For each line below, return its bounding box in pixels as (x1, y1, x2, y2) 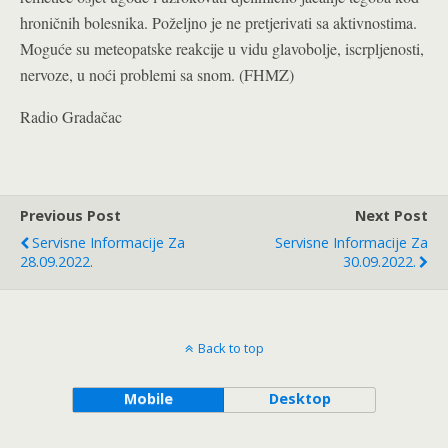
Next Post (355, 206, 428, 225)
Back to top (197, 339, 264, 357)
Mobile (123, 389, 173, 408)
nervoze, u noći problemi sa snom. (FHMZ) (20, 64, 294, 85)
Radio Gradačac (20, 106, 122, 127)
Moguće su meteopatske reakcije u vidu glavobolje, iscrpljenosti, (20, 38, 424, 59)
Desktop (268, 389, 331, 408)
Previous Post (20, 206, 121, 225)
